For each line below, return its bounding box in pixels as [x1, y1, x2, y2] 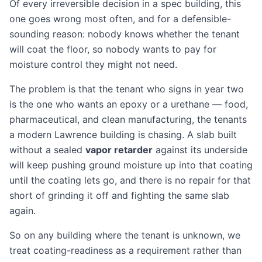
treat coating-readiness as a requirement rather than [9, 244, 242, 256]
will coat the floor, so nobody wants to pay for [9, 43, 216, 55]
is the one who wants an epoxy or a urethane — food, [9, 98, 248, 110]
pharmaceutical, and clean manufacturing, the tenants [9, 113, 247, 125]
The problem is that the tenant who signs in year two [9, 83, 244, 95]
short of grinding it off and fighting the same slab [9, 189, 229, 201]
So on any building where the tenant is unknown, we [9, 229, 240, 241]
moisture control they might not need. [9, 58, 177, 70]
